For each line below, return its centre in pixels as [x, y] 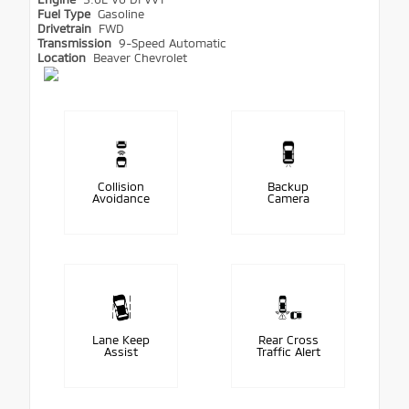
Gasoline [121, 13]
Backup [288, 186]
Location [63, 57]
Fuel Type [66, 13]
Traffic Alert [288, 351]
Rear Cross [288, 339]
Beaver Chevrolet [140, 57]
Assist [121, 351]
